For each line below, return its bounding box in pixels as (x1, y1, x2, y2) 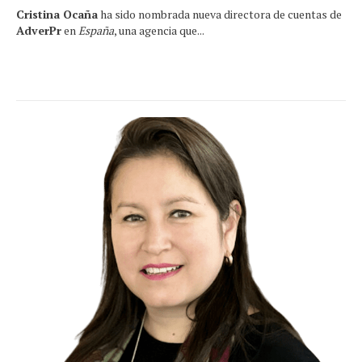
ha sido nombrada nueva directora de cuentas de (98, 6, 342, 22)
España (78, 22, 114, 38)
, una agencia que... (114, 22, 204, 38)
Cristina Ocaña (16, 6, 98, 22)
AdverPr (16, 22, 61, 38)
